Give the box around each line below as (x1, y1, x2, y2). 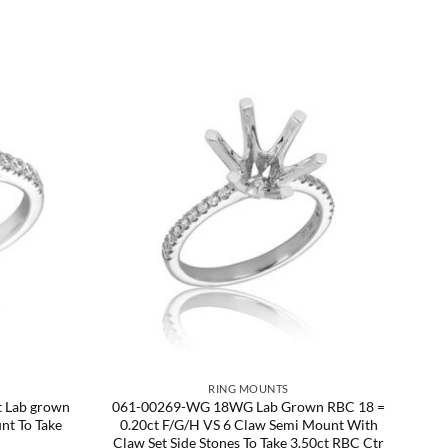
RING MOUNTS (208, 381, 289, 395)
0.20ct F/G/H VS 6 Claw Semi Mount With (119, 415, 378, 433)
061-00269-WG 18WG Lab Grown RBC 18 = (112, 397, 385, 415)
